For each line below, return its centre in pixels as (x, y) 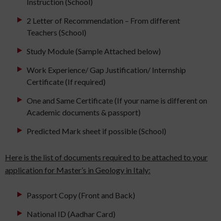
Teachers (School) (56, 33)
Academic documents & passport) (84, 112)
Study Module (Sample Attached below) (94, 51)
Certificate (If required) (66, 82)
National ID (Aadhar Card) (71, 214)
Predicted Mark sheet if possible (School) (96, 131)
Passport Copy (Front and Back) (81, 195)
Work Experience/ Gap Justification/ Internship (106, 70)
